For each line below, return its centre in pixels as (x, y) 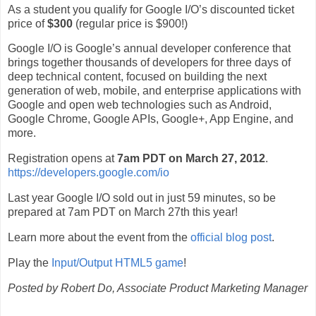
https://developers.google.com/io (89, 173)
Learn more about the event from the (99, 237)
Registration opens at (62, 159)
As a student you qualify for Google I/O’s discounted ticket (151, 9)
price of (28, 23)
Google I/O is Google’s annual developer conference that (149, 49)
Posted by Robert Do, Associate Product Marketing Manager (158, 288)
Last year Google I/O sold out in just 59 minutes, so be (142, 198)
